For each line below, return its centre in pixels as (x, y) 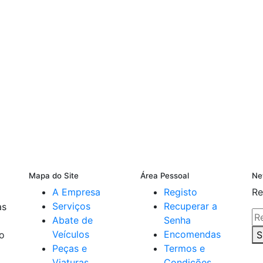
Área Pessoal (165, 176)
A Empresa (76, 192)
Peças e (70, 249)
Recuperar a (190, 206)
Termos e (184, 249)
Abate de (73, 220)
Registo (181, 192)
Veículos (71, 235)
